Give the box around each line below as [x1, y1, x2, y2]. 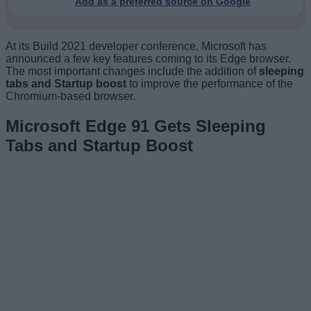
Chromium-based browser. [6, 90, 135, 102]
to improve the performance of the [126, 77, 293, 90]
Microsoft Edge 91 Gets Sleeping [6, 116, 266, 135]
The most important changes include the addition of [6, 65, 256, 77]
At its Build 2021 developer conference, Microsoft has [6, 40, 267, 52]
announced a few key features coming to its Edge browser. [6, 52, 291, 65]
